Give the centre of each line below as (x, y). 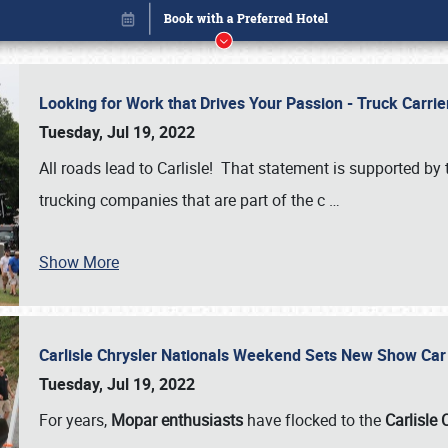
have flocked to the (314, 420)
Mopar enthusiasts (177, 420)
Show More (79, 262)
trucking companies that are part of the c (184, 200)
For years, (75, 420)
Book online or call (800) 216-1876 (224, 377)
